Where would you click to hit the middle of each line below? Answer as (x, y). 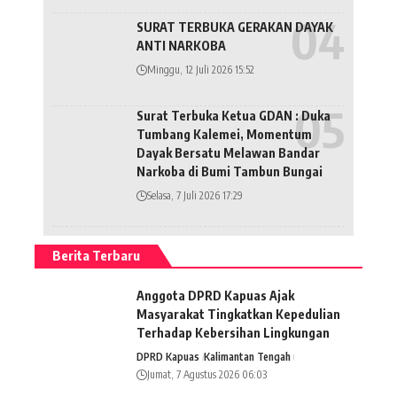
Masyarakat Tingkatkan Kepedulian (238, 314)
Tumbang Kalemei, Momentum (224, 134)
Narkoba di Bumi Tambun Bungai (230, 171)
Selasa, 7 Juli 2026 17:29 (195, 195)
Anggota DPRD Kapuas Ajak (215, 295)
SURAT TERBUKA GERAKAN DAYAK (235, 27)
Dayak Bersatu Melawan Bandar (228, 152)
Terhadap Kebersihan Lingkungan (233, 332)
